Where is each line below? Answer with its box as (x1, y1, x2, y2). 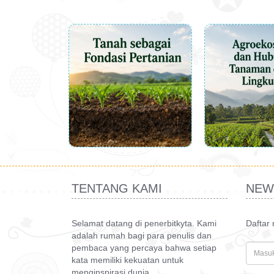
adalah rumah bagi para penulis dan (72, 230, 212, 240)
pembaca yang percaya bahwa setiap (72, 242, 217, 253)
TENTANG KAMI (72, 181, 162, 195)
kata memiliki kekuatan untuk (72, 254, 183, 265)
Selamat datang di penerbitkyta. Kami (72, 218, 217, 228)
